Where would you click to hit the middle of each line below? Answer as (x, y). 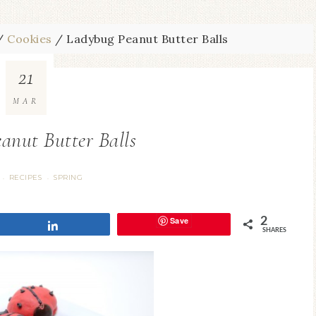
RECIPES (25, 177)
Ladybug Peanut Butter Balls (146, 39)
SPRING (68, 177)
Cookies (30, 39)
